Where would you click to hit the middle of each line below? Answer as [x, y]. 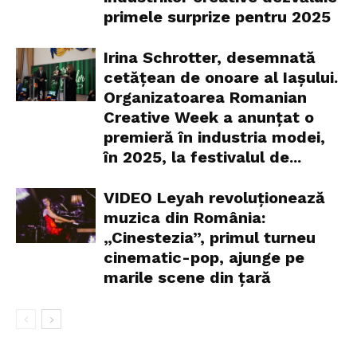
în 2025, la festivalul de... [202, 157]
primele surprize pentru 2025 [217, 17]
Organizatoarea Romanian [205, 98]
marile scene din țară [187, 278]
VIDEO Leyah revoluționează [214, 198]
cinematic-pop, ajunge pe [204, 258]
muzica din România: [184, 218]
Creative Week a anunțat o [209, 118]
